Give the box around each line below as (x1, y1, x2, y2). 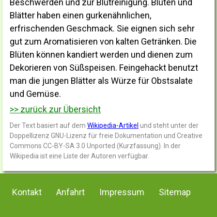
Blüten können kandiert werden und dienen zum (10, 49, 193, 60)
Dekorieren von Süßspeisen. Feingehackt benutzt (10, 62, 198, 73)
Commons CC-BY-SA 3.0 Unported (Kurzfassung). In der (10, 142, 181, 150)
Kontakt (12, 187, 42, 198)
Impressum (99, 187, 144, 198)
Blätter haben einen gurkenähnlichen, (10, 10, 151, 21)
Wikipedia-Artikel (87, 122, 139, 130)
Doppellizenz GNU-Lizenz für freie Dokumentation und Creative (10, 132, 202, 140)
